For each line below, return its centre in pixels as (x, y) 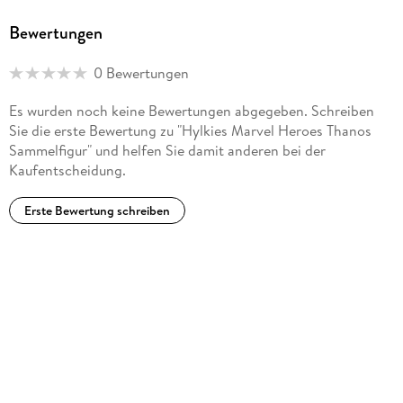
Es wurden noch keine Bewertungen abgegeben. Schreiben (191, 110)
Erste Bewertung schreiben (97, 210)
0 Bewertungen (141, 73)
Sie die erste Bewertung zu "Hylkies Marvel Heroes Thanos (190, 130)
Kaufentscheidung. (67, 170)
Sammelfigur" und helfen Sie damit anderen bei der (167, 150)
